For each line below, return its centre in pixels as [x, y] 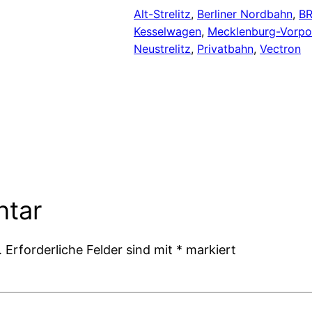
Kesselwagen [167, 32]
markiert [210, 249]
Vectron [280, 49]
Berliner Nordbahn [245, 14]
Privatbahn [225, 49]
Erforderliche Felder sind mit [91, 249]
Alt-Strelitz [162, 14]
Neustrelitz [162, 49]
